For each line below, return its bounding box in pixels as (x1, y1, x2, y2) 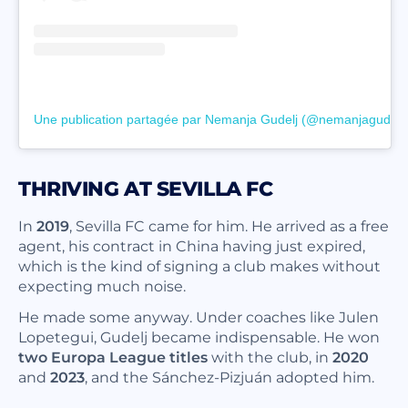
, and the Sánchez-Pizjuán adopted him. (85, 366, 374, 386)
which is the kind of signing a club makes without (18, 255, 381, 275)
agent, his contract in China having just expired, (18, 235, 365, 255)
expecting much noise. (18, 275, 186, 295)
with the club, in (208, 346, 332, 366)
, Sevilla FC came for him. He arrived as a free (69, 215, 389, 235)
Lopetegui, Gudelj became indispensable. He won (18, 326, 380, 346)
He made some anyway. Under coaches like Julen (18, 306, 379, 326)
